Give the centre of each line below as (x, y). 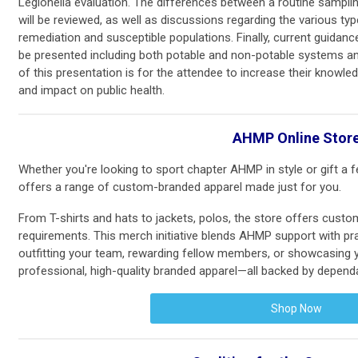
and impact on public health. (91, 90)
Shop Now (296, 308)
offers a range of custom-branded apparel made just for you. (180, 187)
